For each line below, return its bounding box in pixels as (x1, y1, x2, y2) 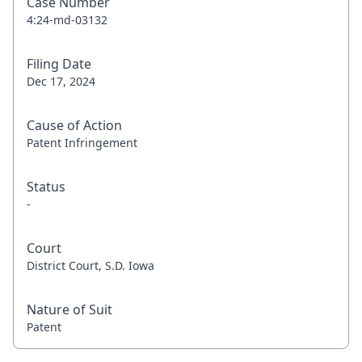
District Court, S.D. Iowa (27, 258, 154, 273)
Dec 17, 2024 (27, 74, 95, 89)
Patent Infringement (27, 135, 137, 150)
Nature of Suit (27, 301, 112, 318)
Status (27, 178, 65, 196)
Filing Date (27, 55, 91, 73)
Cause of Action (27, 116, 122, 134)
